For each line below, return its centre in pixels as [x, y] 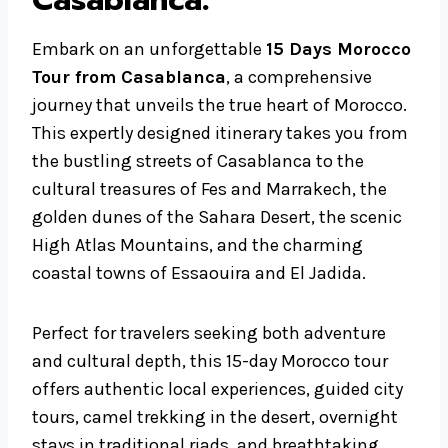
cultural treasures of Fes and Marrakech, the [209, 189]
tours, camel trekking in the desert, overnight [215, 417]
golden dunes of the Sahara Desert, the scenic [217, 217]
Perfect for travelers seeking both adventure [209, 333]
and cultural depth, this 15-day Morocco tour [210, 361]
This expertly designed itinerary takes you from [220, 133]
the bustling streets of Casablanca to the [198, 161]
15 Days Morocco [338, 49]
